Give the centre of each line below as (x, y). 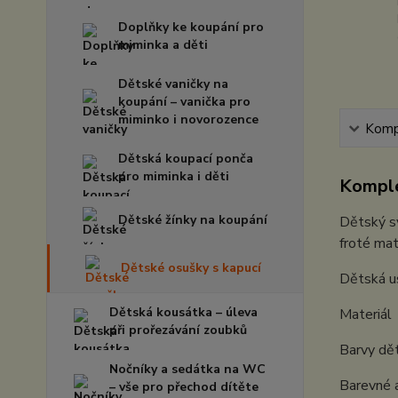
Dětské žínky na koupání (193, 220)
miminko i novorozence (188, 119)
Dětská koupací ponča (186, 159)
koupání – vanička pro (184, 102)
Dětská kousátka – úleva (183, 312)
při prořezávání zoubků (178, 330)
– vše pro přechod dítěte (184, 387)
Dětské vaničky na (173, 84)
